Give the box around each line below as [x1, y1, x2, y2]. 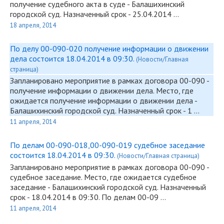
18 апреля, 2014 [10, 21, 56, 29]
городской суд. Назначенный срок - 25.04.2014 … [10, 9, 179, 19]
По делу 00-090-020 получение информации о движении [10, 43, 208, 53]
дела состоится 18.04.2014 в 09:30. [10, 53, 136, 63]
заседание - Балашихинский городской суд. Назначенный [10, 182, 206, 192]
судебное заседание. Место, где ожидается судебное [10, 172, 196, 182]
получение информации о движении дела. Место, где [10, 85, 193, 95]
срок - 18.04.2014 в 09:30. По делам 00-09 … [10, 192, 166, 202]
